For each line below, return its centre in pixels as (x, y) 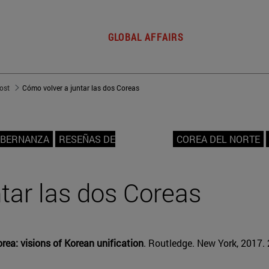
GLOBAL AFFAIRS (146, 37)
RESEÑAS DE (87, 139)
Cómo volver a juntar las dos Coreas (81, 88)
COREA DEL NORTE (218, 139)
